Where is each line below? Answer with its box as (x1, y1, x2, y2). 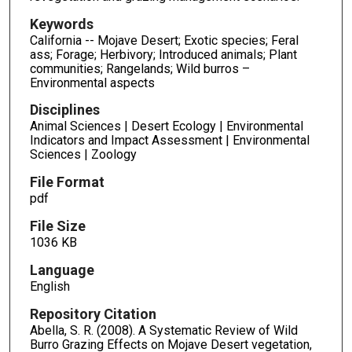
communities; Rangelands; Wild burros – (29, 60, 250, 76)
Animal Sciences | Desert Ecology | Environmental (29, 119, 303, 134)
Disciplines (29, 101, 100, 119)
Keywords (29, 15, 93, 32)
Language (29, 262, 94, 279)
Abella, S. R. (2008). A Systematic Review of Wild (29, 322, 298, 338)
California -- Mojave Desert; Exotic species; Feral (29, 32, 299, 48)
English (29, 279, 70, 295)
